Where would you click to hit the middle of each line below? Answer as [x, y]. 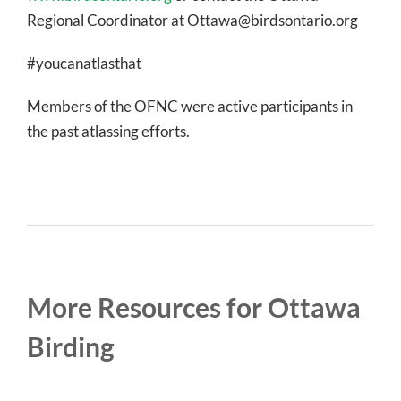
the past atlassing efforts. [108, 132]
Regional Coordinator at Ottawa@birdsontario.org [192, 21]
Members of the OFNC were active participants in [189, 107]
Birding [70, 347]
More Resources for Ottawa [193, 308]
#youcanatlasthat [84, 64]
